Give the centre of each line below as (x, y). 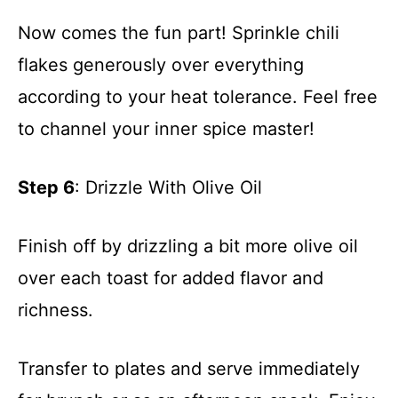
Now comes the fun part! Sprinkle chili (179, 32)
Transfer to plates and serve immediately (189, 368)
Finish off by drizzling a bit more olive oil (188, 246)
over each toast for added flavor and (171, 278)
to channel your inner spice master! (166, 128)
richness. (56, 310)
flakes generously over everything (161, 64)
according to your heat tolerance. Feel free (198, 96)
